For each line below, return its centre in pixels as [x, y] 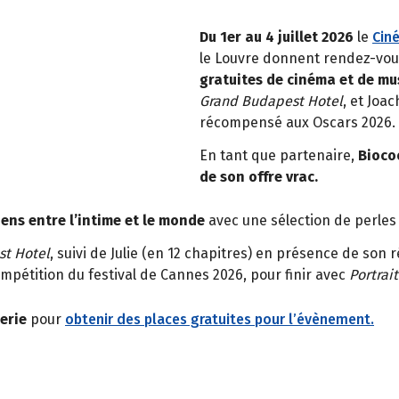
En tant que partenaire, [277, 155]
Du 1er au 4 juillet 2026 [277, 37]
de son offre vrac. [259, 176]
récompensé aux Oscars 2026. [297, 122]
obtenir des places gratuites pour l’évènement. [220, 319]
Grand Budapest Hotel [271, 101]
